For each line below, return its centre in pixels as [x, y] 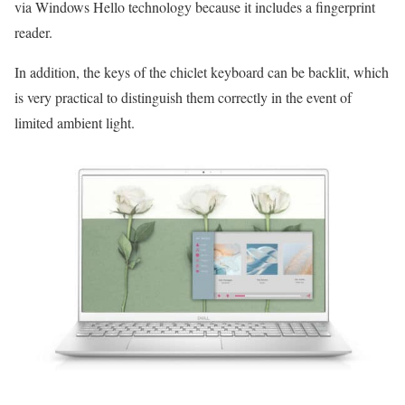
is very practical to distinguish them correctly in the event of [183, 98]
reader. [33, 33]
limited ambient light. [75, 123]
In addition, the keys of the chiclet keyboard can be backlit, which [202, 72]
